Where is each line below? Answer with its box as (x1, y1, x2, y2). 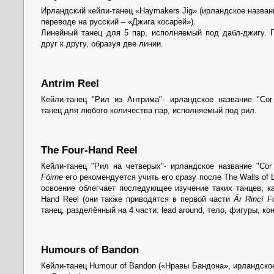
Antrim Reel (41, 77, 99, 89)
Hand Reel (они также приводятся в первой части (41, 194, 234, 204)
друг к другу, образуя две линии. (41, 39, 163, 49)
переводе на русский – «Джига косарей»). (41, 17, 196, 27)
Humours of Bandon (41, 243, 139, 256)
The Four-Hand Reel (41, 144, 138, 156)
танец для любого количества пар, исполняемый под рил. (41, 106, 257, 116)
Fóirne (41, 172, 66, 182)
